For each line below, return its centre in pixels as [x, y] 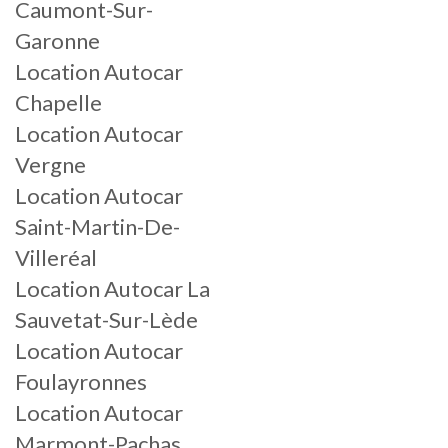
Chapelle [58, 102]
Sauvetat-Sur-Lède [106, 319]
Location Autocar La [112, 288]
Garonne [57, 40]
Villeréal [56, 257]
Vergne [50, 164]
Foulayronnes [81, 381]
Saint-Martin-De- [97, 226]
